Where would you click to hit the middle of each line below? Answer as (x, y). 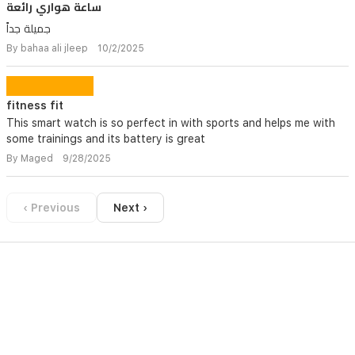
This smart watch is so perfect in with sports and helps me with (171, 123)
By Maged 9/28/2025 (59, 158)
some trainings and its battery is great (106, 139)
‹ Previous (52, 208)
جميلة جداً (29, 29)
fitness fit (35, 105)
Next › (130, 208)
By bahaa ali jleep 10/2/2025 (75, 48)
